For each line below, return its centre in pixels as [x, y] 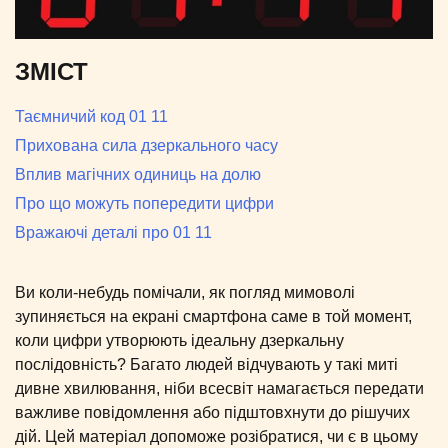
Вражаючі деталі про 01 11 [113, 233]
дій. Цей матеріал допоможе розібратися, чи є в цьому [216, 437]
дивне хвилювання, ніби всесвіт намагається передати [219, 389]
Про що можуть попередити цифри [144, 204]
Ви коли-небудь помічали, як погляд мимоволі [185, 293]
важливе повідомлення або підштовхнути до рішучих [212, 413]
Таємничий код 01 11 [91, 117]
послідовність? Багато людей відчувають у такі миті [206, 365]
